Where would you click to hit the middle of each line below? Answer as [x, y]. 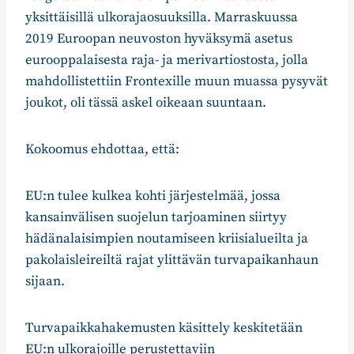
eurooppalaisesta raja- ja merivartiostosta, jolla [167, 60]
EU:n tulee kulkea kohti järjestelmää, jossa [153, 196]
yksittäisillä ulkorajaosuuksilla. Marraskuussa [162, 18]
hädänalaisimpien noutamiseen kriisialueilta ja [167, 239]
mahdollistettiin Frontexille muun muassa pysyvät [177, 82]
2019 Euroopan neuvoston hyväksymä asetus [159, 39]
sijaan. [45, 282]
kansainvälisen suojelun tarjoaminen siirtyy [156, 218]
